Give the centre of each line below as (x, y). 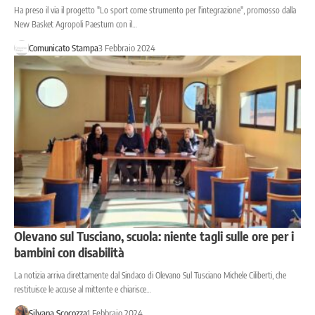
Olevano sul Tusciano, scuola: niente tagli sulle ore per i (154, 236)
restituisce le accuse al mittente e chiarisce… (83, 290)
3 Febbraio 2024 (127, 48)
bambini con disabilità (69, 252)
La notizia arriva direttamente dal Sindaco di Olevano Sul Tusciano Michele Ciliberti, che (150, 276)
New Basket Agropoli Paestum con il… (76, 25)
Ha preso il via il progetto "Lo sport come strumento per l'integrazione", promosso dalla (155, 11)
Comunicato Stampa (63, 48)
